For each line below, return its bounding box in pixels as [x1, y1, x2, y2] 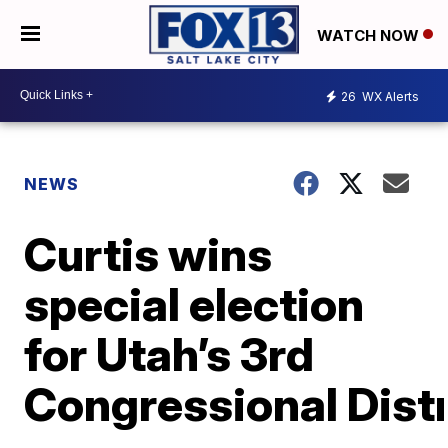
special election [24, 275, 365, 332]
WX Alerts [359, 89, 419, 105]
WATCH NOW [317, 25, 423, 45]
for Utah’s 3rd [24, 325, 315, 382]
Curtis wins [24, 225, 273, 282]
